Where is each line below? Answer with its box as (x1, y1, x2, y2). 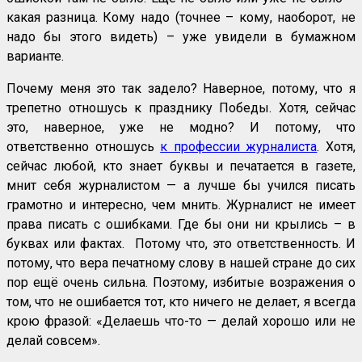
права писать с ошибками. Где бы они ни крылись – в (6, 217, 356, 233)
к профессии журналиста (160, 139, 318, 155)
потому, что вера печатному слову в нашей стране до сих (6, 255, 356, 271)
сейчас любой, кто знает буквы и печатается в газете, (6, 158, 356, 175)
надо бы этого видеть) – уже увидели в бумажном (6, 29, 356, 45)
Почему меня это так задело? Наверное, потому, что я (6, 81, 356, 97)
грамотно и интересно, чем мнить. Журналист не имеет (6, 197, 356, 213)
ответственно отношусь (6, 139, 161, 155)
